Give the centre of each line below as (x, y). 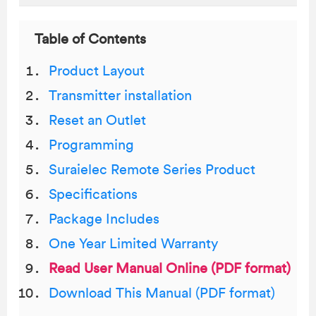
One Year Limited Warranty (133, 244)
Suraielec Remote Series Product (152, 170)
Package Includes (104, 219)
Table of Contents (90, 39)
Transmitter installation (120, 96)
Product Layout (97, 71)
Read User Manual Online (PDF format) (170, 269)
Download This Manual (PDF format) (162, 293)
